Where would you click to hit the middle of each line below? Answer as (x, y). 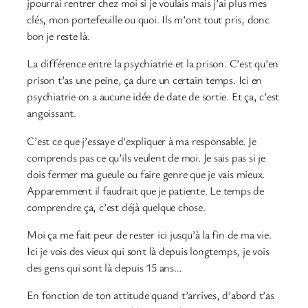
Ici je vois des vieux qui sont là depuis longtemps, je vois (148, 251)
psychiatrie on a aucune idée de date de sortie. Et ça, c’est (153, 97)
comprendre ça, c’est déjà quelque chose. (116, 207)
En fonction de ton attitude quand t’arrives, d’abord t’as (151, 295)
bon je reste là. (58, 36)
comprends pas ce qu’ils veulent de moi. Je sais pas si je (146, 157)
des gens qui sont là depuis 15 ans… (104, 267)
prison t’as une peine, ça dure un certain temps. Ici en (145, 80)
